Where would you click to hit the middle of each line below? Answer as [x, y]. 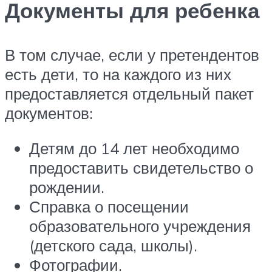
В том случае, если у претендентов [132, 54]
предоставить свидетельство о [141, 167]
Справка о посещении [109, 206]
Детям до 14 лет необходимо [134, 148]
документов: [49, 113]
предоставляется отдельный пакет [129, 93]
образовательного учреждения [140, 226]
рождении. [67, 187]
